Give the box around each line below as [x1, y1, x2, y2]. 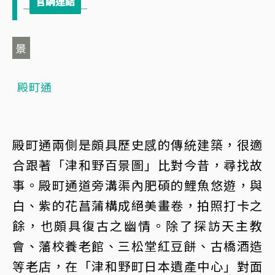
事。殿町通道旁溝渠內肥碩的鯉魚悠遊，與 [12, 176, 263, 194]
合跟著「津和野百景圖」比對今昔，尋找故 [12, 155, 263, 174]
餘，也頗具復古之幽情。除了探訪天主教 [12, 216, 263, 234]
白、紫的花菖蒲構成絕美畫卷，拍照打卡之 [12, 196, 263, 214]
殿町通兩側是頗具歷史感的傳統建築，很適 [12, 135, 263, 153]
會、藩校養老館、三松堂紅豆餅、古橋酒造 [12, 236, 263, 255]
